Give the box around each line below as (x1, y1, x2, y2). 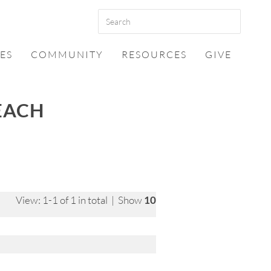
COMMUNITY (31, 48, 103, 60)
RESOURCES (122, 48, 187, 60)
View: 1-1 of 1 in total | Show (16, 194, 144, 206)
